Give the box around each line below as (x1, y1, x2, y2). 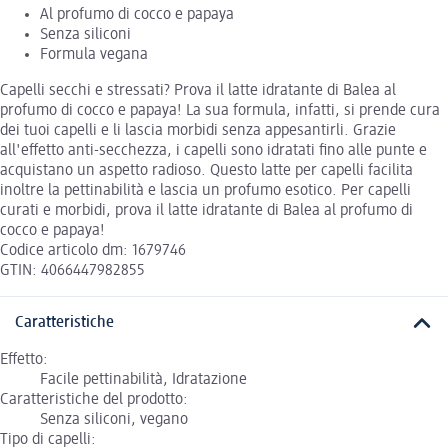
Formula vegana (40, 47, 148, 64)
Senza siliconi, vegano (40, 411, 188, 428)
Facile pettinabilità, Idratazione (40, 371, 247, 388)
